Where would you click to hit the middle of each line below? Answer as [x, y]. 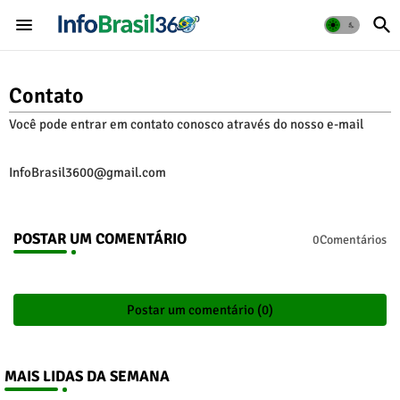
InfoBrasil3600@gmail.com [87, 172]
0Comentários [350, 239]
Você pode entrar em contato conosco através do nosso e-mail [187, 124]
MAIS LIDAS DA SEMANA [87, 376]
